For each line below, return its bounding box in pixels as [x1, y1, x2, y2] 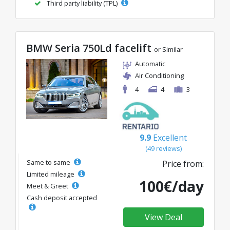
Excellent [153, 132, 187, 143]
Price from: [162, 158, 204, 169]
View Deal [144, 212, 182, 223]
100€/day [139, 177, 204, 196]
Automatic [135, 59, 165, 68]
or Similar [154, 45, 183, 54]
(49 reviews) [145, 144, 182, 153]
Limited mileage [27, 169, 76, 179]
